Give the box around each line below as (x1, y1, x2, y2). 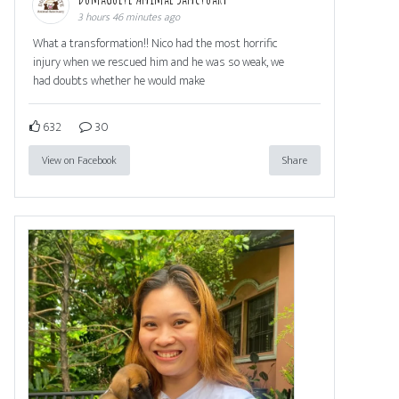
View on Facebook (42, 151, 117, 169)
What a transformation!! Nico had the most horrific (33, 32, 278, 53)
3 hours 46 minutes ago (77, 7, 180, 26)
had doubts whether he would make (33, 69, 205, 91)
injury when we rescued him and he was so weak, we (33, 51, 284, 72)
